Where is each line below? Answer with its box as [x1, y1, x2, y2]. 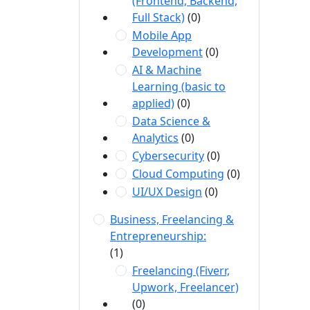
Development [132, 44, 203, 60]
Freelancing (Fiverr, [132, 263, 230, 278]
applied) [132, 95, 174, 111]
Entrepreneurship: [110, 228, 206, 244]
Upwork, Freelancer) [132, 280, 239, 295]
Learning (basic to [132, 79, 226, 94]
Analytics [132, 130, 179, 145]
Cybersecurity [132, 148, 204, 163]
